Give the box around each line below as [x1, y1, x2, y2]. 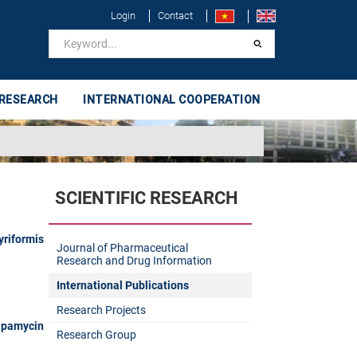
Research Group [56, 328, 136, 341]
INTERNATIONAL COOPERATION [83, 92, 261, 107]
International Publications [56, 278, 189, 292]
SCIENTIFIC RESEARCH [54, 188, 238, 208]
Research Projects [56, 303, 146, 316]
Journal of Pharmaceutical [56, 241, 188, 254]
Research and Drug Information [56, 253, 212, 267]
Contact [158, 10, 193, 22]
